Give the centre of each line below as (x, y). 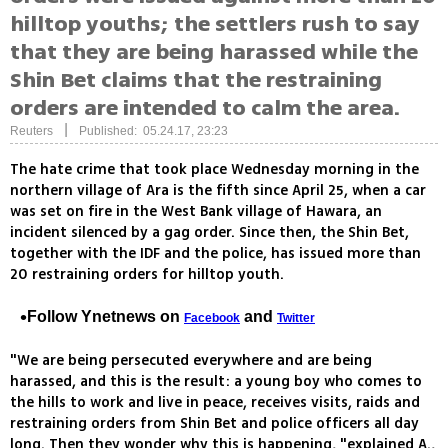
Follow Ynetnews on (105, 317)
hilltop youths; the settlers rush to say (215, 24)
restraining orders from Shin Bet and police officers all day (214, 424)
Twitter (296, 318)
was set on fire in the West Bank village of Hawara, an (196, 212)
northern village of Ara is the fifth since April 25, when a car (218, 191)
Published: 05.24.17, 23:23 (153, 131)
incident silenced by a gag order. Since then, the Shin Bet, (209, 233)
